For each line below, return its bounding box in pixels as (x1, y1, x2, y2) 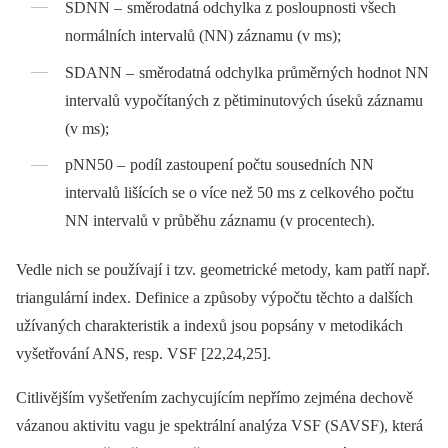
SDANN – (65, 63, 135, 81)
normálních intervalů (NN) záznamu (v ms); (65, 26, 342, 44)
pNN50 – (65, 156, 126, 174)
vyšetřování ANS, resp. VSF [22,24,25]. (16, 345, 271, 363)
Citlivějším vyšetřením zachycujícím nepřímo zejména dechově (16, 389, 413, 407)
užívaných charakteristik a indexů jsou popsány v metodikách (16, 317, 403, 335)
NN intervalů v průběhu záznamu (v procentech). (65, 212, 376, 230)
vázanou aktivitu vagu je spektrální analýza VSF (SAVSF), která (16, 417, 423, 435)
